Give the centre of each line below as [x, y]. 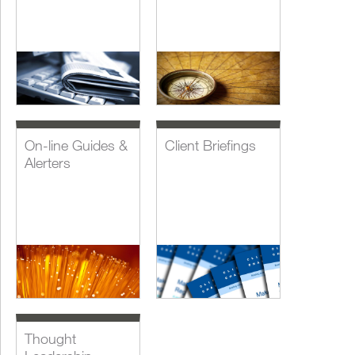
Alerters [48, 162]
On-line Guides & [76, 145]
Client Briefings [211, 145]
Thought [50, 338]
